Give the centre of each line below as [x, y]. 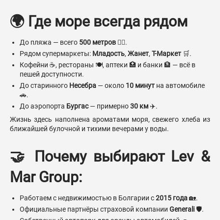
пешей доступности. [52, 74]
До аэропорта [43, 106]
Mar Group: [46, 177]
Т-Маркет [166, 54]
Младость [109, 54]
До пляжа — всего [49, 42]
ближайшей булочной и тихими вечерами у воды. [89, 129]
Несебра [83, 86]
